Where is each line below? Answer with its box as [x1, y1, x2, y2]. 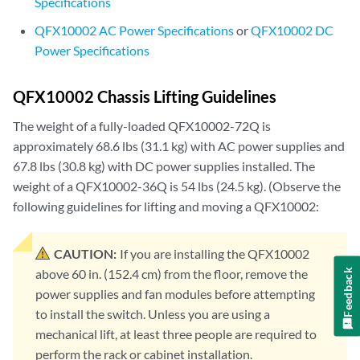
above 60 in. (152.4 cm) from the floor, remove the [35, 266, 308, 281]
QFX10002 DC [251, 22, 334, 38]
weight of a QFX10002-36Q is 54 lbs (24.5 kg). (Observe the [13, 178, 341, 194]
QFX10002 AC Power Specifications [35, 22, 235, 38]
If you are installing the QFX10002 [120, 246, 309, 261]
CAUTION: [54, 246, 117, 261]
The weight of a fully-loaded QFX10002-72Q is [13, 118, 271, 133]
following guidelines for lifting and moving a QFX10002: [13, 198, 319, 214]
